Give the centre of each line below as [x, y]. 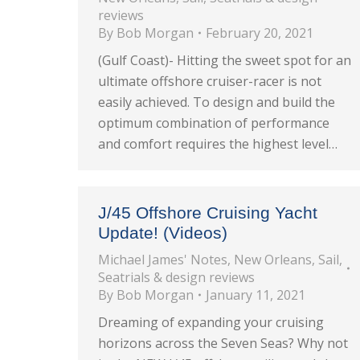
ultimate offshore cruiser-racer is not [210, 81]
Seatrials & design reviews [176, 277]
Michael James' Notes [163, 260]
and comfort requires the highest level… [218, 144]
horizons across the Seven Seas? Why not [223, 343]
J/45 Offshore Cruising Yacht [208, 213]
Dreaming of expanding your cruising [211, 322]
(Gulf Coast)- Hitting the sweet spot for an [225, 60]
